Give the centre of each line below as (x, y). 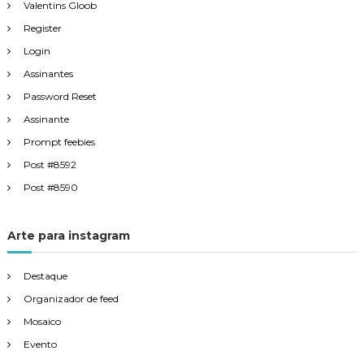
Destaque (45, 276)
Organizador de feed (71, 299)
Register (42, 28)
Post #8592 (50, 165)
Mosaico (42, 322)
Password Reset (60, 97)
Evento (40, 344)
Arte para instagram (68, 236)
